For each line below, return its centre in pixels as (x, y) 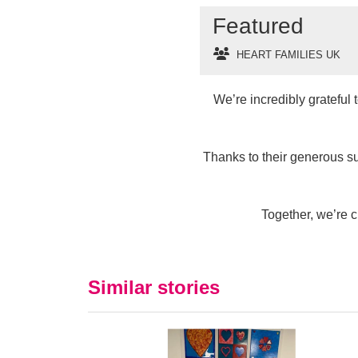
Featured (258, 26)
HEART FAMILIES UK (288, 55)
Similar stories (154, 288)
